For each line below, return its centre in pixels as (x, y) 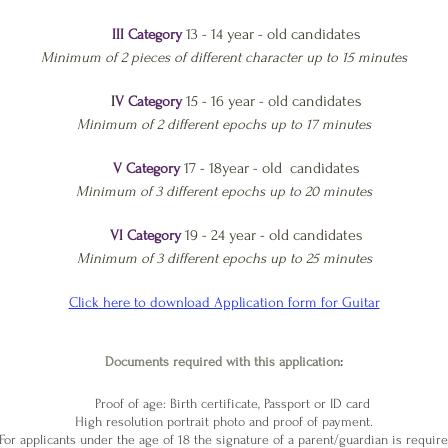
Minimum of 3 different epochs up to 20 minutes (224, 191)
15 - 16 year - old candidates (273, 101)
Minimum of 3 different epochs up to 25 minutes (224, 258)
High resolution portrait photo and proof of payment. (224, 421)
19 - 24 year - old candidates (273, 235)
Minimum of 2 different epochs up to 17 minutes (224, 124)
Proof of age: (128, 403)
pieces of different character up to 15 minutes (267, 57)
